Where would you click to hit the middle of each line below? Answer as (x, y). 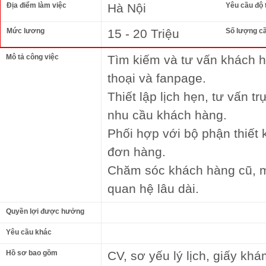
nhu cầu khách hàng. (167, 115)
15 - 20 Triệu (143, 34)
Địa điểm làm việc (37, 5)
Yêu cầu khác (29, 232)
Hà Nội (127, 8)
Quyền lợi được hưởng (45, 211)
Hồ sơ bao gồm (32, 253)
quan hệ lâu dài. (153, 189)
